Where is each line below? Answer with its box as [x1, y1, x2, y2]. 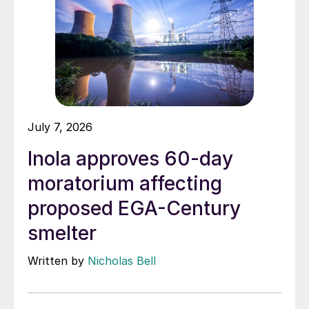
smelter [28, 221, 97, 246]
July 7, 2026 [28, 120, 92, 134]
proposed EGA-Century [28, 197, 241, 221]
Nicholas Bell [88, 254, 156, 268]
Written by [28, 254, 88, 268]
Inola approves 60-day [28, 147, 233, 171]
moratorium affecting [28, 172, 222, 196]
